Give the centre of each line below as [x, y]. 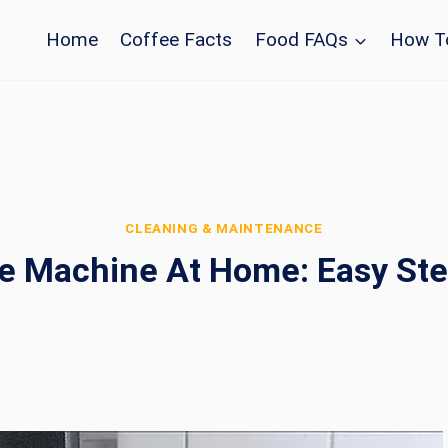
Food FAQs [302, 39]
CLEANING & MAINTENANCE [224, 229]
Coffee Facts [176, 39]
